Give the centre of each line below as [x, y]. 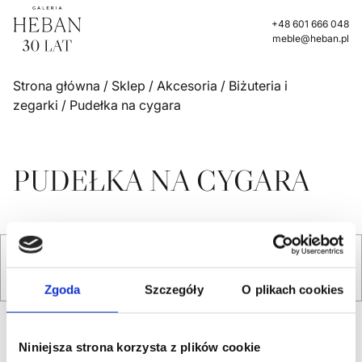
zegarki [36, 105]
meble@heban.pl [310, 38]
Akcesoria [187, 85]
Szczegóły [174, 289]
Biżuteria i [258, 85]
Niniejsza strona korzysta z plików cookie [140, 347]
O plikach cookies [293, 289]
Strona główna [57, 85]
